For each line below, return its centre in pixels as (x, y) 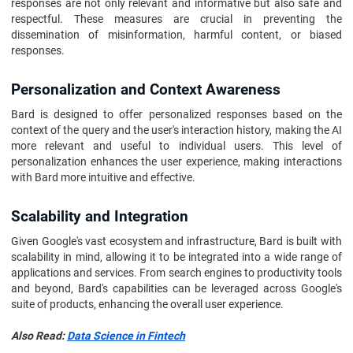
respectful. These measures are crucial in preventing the (176, 19)
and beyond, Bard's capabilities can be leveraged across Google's (176, 288)
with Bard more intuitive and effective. (103, 177)
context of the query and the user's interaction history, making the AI (176, 130)
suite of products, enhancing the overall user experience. (147, 304)
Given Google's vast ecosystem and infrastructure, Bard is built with (176, 241)
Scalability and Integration (100, 217)
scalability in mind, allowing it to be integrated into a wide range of (176, 257)
